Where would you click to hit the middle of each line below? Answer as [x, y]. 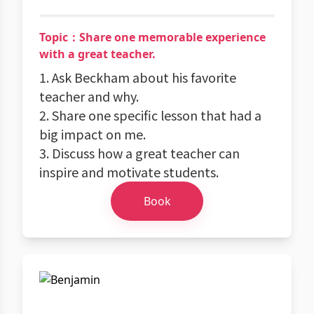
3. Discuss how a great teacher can [139, 153]
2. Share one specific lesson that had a [150, 115]
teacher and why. [89, 96]
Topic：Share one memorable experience [152, 37]
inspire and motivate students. [129, 172]
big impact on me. [93, 134]
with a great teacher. [97, 54]
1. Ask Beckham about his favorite [138, 77]
